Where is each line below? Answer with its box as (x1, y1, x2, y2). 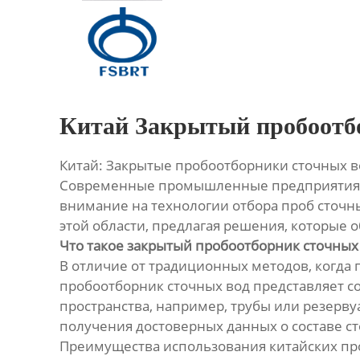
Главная (24, 13, 63, 27)
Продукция (24, 54, 76, 67)
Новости (24, 136, 64, 149)
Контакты (24, 177, 69, 190)
